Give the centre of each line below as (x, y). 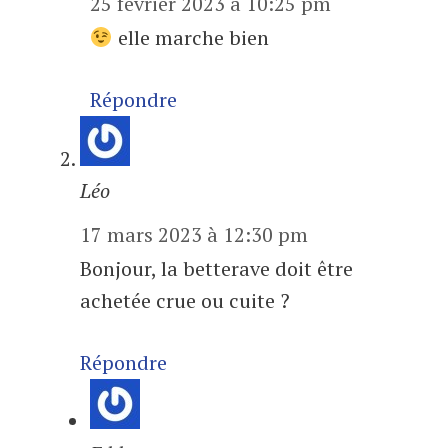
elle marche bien (190, 38)
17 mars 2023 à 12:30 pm (194, 235)
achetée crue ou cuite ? (185, 301)
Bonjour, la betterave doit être (216, 269)
